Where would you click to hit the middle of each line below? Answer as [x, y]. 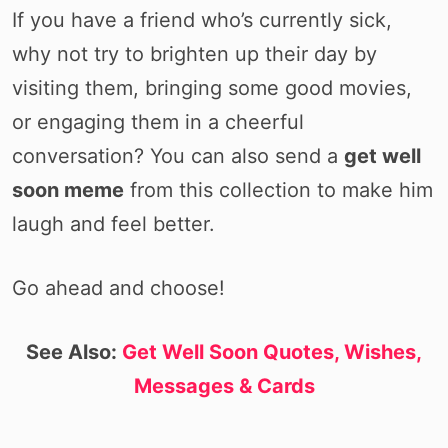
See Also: [74, 352]
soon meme [68, 190]
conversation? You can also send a [178, 156]
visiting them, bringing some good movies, [212, 88]
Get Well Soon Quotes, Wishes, [272, 352]
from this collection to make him [278, 190]
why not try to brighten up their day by [194, 54]
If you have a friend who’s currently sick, [202, 20]
